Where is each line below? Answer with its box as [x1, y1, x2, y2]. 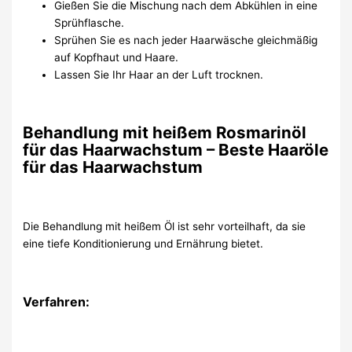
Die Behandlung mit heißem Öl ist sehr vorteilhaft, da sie [23, 220, 306, 233]
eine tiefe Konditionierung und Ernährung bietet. [23, 237, 264, 250]
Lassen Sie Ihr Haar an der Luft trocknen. [54, 68, 264, 81]
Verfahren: [23, 293, 90, 310]
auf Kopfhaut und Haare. [54, 50, 179, 64]
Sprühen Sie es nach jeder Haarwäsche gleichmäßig [54, 33, 318, 46]
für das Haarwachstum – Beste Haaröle [23, 140, 329, 160]
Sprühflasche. [54, 16, 125, 29]
